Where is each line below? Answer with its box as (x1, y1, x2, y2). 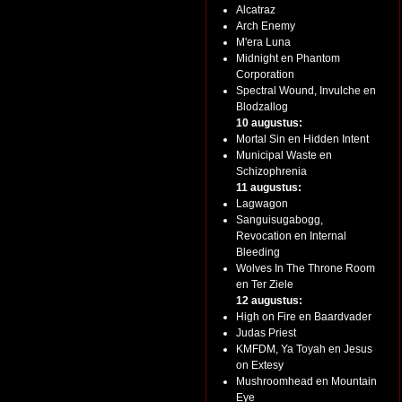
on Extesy (236, 359, 284, 371)
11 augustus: (236, 181, 301, 194)
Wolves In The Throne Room (236, 262, 375, 275)
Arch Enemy (236, 20, 295, 32)
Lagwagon (236, 197, 288, 210)
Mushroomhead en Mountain (236, 375, 377, 388)
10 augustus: (236, 117, 302, 129)
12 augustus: (236, 294, 302, 307)
